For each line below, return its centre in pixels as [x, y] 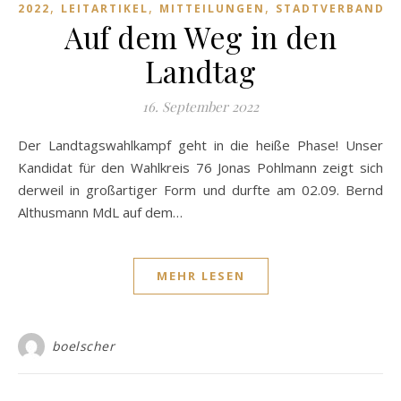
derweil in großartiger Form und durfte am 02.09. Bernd [200, 189]
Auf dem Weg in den [200, 36]
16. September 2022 [200, 106]
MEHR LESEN [200, 275]
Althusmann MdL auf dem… [100, 212]
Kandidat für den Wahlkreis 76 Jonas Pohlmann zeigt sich [200, 167]
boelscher [83, 346]
